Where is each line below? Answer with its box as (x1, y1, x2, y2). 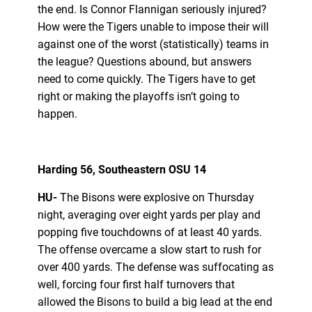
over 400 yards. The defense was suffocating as (37, 260, 274, 274)
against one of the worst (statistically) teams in (37, 37, 269, 51)
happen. (37, 107, 77, 120)
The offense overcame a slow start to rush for (37, 242, 261, 256)
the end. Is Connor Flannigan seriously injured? (37, 2, 267, 16)
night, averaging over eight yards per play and (37, 208, 260, 221)
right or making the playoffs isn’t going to (37, 89, 240, 103)
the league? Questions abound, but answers (37, 54, 251, 68)
